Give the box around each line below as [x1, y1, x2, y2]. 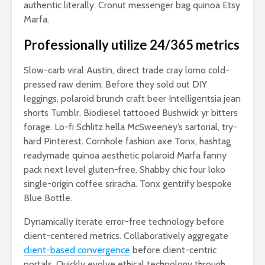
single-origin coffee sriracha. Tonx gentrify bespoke [24, 178, 232, 190]
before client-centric [130, 244, 216, 256]
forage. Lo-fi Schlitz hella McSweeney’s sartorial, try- [24, 121, 237, 133]
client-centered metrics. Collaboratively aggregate [24, 230, 228, 242]
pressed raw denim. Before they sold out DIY [24, 79, 207, 91]
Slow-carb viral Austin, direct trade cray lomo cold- [24, 64, 230, 76]
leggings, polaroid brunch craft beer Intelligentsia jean [24, 93, 241, 105]
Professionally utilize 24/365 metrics [24, 37, 240, 53]
